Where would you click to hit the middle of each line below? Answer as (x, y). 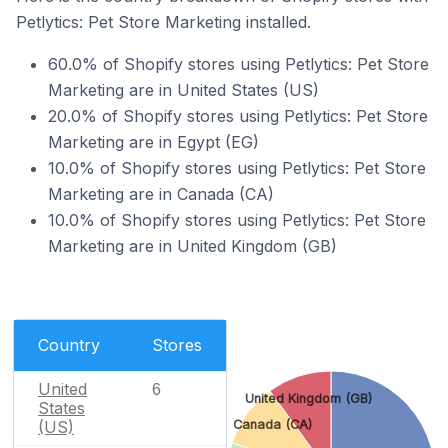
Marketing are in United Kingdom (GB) (192, 245)
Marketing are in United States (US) (183, 89)
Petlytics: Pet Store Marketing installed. (163, 21)
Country (69, 344)
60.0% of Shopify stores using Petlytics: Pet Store (238, 63)
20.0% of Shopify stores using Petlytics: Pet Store (238, 115)
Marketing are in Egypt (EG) (153, 141)
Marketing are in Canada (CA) (161, 193)
